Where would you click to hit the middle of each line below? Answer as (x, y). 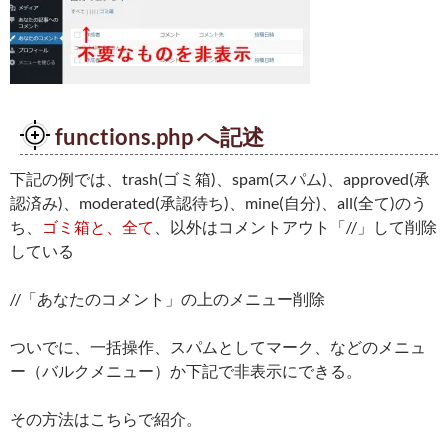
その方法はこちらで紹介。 (106, 419)
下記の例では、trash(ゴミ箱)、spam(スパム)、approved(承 (220, 179)
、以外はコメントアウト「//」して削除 (295, 227)
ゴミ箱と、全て (98, 227)
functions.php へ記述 (159, 137)
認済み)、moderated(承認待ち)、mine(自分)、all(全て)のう (218, 203)
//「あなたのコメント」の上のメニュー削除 (167, 299)
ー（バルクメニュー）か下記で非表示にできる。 (186, 371)
